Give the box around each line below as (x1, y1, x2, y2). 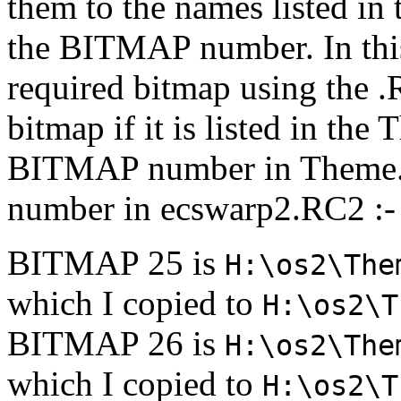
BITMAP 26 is (7, 324, 225, 363)
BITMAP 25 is (7, 243, 225, 283)
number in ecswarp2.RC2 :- (7, 189, 396, 228)
